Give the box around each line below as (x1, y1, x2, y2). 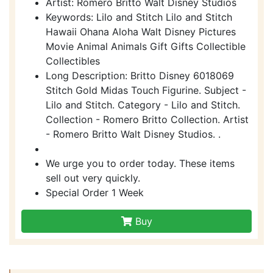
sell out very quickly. (46, 171, 140, 184)
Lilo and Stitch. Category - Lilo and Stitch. (46, 98, 240, 111)
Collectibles (46, 54, 100, 67)
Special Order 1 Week (46, 186, 144, 199)
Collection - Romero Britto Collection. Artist (46, 113, 249, 126)
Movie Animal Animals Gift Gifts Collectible (46, 40, 246, 52)
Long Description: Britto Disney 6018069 (46, 69, 234, 82)
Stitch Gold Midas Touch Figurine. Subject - (46, 83, 246, 96)
